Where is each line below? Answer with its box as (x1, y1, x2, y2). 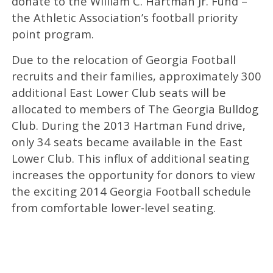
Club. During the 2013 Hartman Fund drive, (11, 117, 246, 133)
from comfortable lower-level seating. (11, 199, 216, 215)
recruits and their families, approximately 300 (11, 68, 261, 83)
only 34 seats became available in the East (11, 133, 243, 149)
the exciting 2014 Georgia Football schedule (11, 183, 251, 199)
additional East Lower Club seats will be (11, 84, 226, 100)
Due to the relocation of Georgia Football (11, 51, 236, 67)
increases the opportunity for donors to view (11, 166, 255, 182)
